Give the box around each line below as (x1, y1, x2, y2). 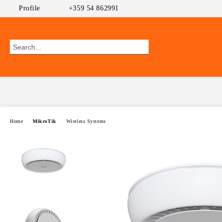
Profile (19, 4, 40, 12)
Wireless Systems (66, 118, 106, 124)
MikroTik (33, 118, 56, 124)
